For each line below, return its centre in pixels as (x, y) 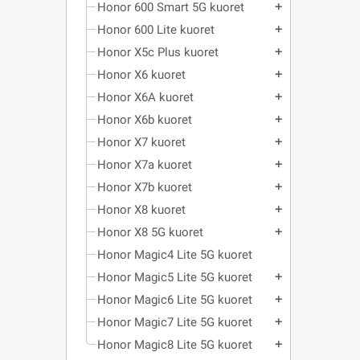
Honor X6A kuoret (145, 97)
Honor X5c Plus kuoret (158, 52)
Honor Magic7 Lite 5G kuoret (175, 322)
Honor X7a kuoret (145, 165)
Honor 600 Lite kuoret (156, 30)
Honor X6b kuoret (145, 120)
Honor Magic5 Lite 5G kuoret (175, 277)
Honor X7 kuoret (141, 142)
